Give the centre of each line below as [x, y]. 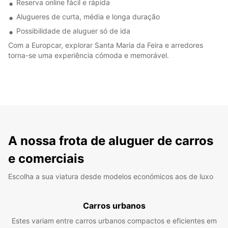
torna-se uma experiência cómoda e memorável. [89, 55]
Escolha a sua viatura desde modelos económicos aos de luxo [111, 176]
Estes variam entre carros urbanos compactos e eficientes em [114, 220]
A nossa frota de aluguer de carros [111, 140]
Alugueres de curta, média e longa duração [88, 16]
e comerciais [46, 158]
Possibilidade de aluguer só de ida [73, 31]
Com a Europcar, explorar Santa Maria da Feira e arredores [106, 45]
